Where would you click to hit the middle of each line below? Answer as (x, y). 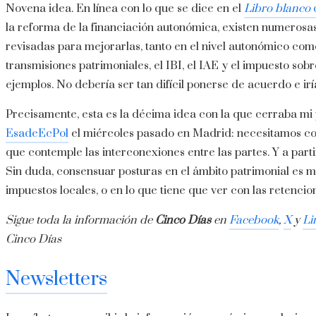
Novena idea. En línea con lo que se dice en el (125, 9)
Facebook (254, 220)
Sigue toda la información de (80, 220)
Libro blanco (279, 9)
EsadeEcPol (37, 134)
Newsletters (56, 279)
